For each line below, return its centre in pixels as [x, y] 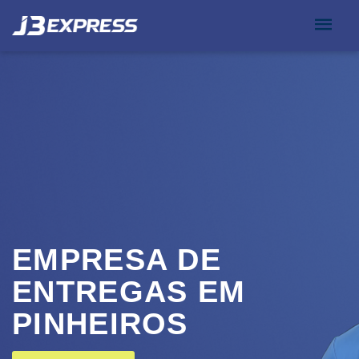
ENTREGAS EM [129, 292]
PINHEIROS [100, 324]
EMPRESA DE [117, 260]
